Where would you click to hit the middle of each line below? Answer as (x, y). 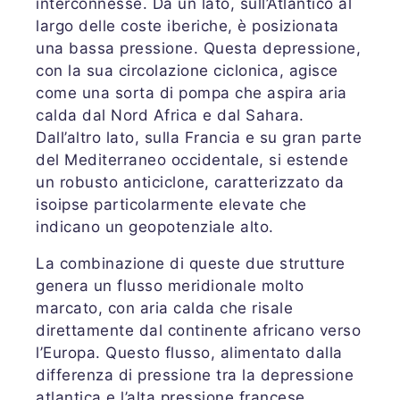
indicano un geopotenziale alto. (155, 227)
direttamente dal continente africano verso (198, 330)
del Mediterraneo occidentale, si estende (192, 160)
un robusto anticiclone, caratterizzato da (190, 182)
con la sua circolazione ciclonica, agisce (187, 71)
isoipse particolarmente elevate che (171, 204)
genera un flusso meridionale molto (170, 286)
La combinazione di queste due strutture (191, 263)
